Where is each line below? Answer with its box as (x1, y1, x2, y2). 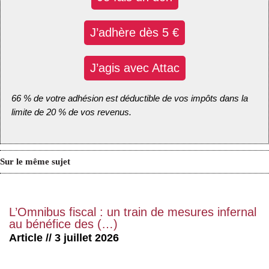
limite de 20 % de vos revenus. (11, 106, 131, 117)
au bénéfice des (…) (9, 217, 118, 231)
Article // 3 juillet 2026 (9, 231, 119, 244)
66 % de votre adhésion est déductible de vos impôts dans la (11, 92, 248, 103)
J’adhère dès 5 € (90, 25, 179, 39)
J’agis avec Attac (89, 61, 180, 74)
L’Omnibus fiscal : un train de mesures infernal (9, 205, 256, 219)
